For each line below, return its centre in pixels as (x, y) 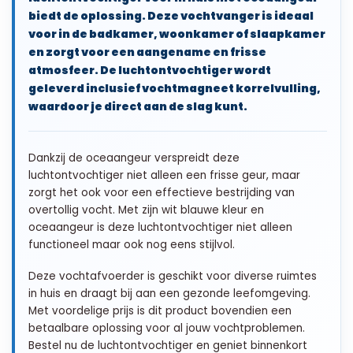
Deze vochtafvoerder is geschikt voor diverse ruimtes (173, 276)
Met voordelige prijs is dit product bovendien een (160, 310)
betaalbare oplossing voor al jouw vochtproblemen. (167, 328)
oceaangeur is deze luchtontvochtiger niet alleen (160, 227)
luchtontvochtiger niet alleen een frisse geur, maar (164, 175)
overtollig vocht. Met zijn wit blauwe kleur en (146, 210)
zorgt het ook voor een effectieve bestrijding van (162, 192)
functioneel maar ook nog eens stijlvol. (132, 244)
